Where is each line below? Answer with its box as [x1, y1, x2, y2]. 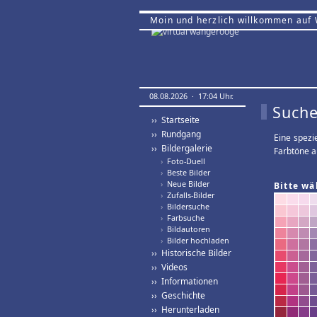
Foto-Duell [163, 156, 205, 166]
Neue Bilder [163, 178, 209, 189]
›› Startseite [151, 114, 200, 126]
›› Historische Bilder [151, 247, 231, 259]
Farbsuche [163, 212, 204, 223]
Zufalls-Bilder [163, 190, 214, 200]
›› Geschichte [151, 289, 205, 301]
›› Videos [151, 261, 188, 273]
